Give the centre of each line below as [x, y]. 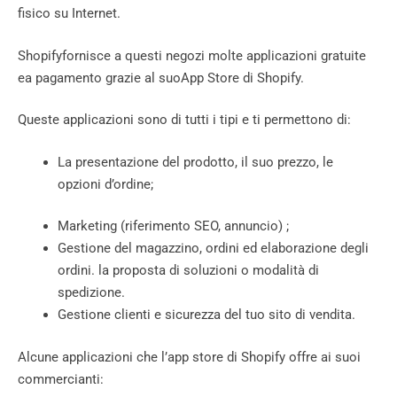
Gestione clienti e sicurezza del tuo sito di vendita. [206, 315]
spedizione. [91, 293]
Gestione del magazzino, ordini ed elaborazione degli [213, 249]
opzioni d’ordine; [105, 184]
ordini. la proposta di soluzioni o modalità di [188, 271]
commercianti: [61, 379]
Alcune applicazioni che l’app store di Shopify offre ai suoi [189, 357]
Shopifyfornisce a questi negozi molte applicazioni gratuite [192, 55]
